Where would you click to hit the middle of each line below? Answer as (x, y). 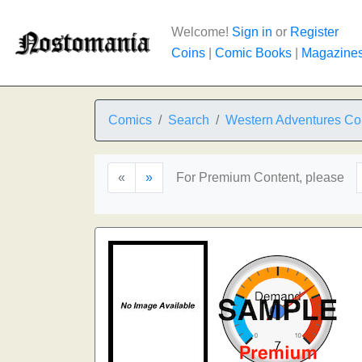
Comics (130, 120)
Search (189, 120)
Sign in (252, 32)
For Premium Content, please (260, 177)
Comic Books (253, 53)
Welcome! (202, 32)
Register (314, 32)
